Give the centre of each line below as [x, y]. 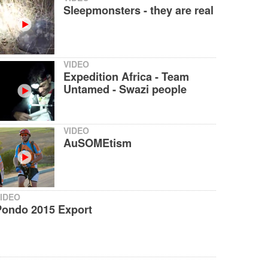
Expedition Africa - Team [126, 77]
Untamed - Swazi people [125, 89]
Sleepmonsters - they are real [138, 10]
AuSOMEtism [98, 143]
